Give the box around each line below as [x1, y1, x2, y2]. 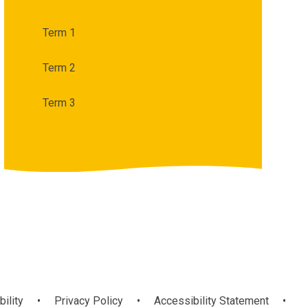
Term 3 [42, 96, 76, 109]
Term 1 [42, 25, 76, 39]
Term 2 [42, 60, 76, 74]
